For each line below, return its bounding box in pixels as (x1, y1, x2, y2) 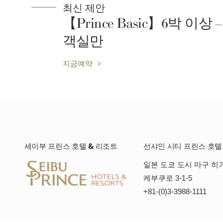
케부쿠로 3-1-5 (143, 174, 192, 183)
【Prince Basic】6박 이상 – (52, 15, 212, 32)
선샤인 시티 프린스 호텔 (143, 141, 222, 152)
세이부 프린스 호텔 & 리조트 (24, 141, 117, 152)
